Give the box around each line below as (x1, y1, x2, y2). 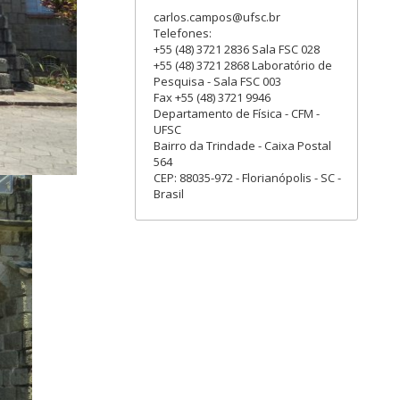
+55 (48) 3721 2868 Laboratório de (154, 57, 332, 73)
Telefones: (154, 25, 212, 41)
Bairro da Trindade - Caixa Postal (154, 137, 331, 154)
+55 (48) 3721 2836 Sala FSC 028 (154, 41, 320, 57)
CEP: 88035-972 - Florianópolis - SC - (154, 170, 341, 186)
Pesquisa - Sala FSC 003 (154, 73, 281, 89)
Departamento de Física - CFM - (154, 105, 320, 121)
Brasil (154, 186, 184, 202)
